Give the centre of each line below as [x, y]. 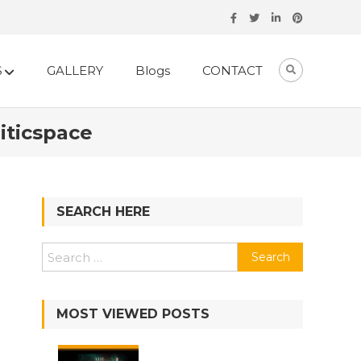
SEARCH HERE [103, 212]
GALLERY [75, 71]
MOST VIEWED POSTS [133, 314]
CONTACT [232, 71]
